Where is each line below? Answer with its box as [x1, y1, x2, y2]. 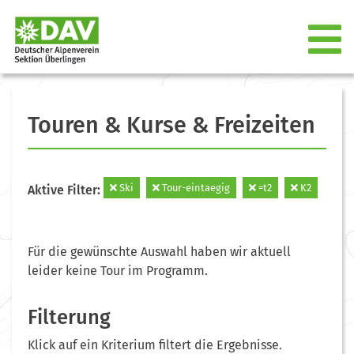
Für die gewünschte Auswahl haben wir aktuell [28, 243, 291, 259]
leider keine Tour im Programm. [28, 262, 208, 278]
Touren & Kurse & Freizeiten [28, 111, 315, 139]
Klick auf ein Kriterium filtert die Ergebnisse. [28, 337, 282, 352]
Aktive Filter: [28, 182, 104, 198]
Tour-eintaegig [160, 181, 230, 194]
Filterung [28, 304, 111, 330]
